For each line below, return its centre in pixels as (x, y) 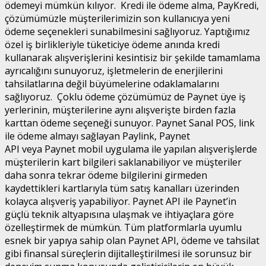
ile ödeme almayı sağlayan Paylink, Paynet (97, 136)
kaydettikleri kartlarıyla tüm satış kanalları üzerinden (122, 188)
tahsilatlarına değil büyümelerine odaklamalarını (112, 83)
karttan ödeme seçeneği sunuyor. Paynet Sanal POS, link (130, 123)
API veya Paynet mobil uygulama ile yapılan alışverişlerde (131, 149)
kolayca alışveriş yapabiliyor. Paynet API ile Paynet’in (121, 201)
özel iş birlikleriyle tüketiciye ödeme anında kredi (112, 44)
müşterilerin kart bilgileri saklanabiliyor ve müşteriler (123, 162)
